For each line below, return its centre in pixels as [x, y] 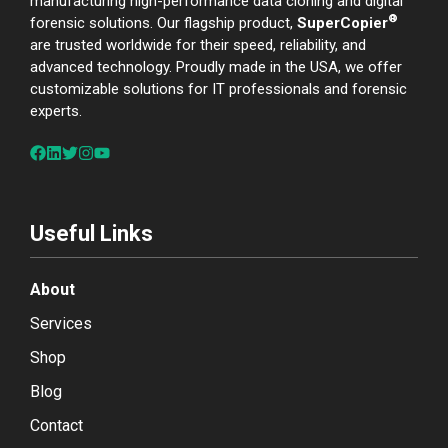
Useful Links [91, 233]
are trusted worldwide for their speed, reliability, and [198, 45]
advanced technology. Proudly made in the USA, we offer [216, 67]
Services [61, 323]
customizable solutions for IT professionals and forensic [218, 89]
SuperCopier [342, 23]
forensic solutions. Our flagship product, [163, 23]
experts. [56, 111]
